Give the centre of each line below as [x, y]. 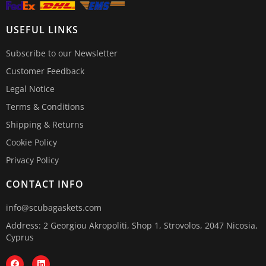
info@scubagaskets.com [54, 207]
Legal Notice [30, 88]
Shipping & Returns [45, 124]
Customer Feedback [45, 71]
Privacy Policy [32, 160]
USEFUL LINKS [42, 29]
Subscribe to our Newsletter [62, 53]
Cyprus [20, 237]
